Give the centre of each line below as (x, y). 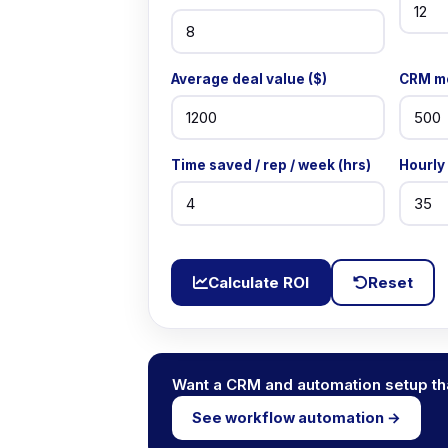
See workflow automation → (296, 417)
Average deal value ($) (249, 78)
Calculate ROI (258, 282)
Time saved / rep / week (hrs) (271, 164)
